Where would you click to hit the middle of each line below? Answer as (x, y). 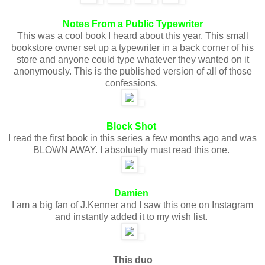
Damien (132, 193)
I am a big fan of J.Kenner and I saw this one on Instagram (132, 205)
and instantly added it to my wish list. (132, 216)
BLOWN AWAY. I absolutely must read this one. (132, 150)
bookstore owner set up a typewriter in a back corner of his (132, 47)
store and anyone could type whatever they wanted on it (132, 59)
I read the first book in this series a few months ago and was (132, 138)
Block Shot (132, 126)
